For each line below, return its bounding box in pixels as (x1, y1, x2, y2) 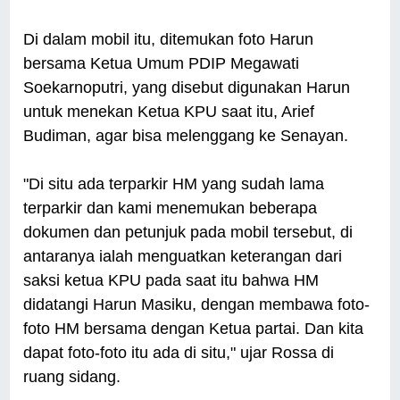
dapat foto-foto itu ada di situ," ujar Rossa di (23, 344, 335, 362)
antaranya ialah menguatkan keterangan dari (23, 247, 343, 266)
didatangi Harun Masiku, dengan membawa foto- (23, 296, 371, 314)
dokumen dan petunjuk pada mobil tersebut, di (23, 223, 354, 242)
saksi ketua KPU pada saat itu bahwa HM (23, 271, 320, 290)
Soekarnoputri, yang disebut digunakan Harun (23, 79, 351, 97)
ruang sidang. (23, 368, 121, 387)
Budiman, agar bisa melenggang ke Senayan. (23, 127, 349, 146)
